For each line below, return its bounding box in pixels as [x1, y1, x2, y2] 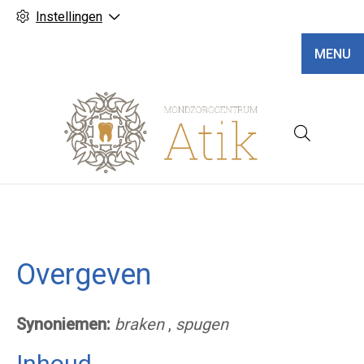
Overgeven [16, 258, 151, 292]
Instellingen [36, 9, 102, 24]
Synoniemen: [16, 314, 110, 335]
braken [115, 314, 164, 335]
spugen [175, 314, 228, 335]
